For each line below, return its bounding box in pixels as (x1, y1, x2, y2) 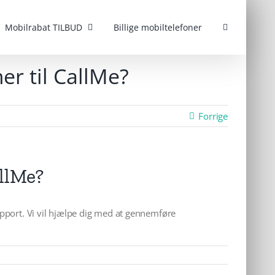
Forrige (198, 110, 228, 122)
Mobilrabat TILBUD (5, 21, 82, 33)
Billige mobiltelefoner (114, 21, 202, 33)
